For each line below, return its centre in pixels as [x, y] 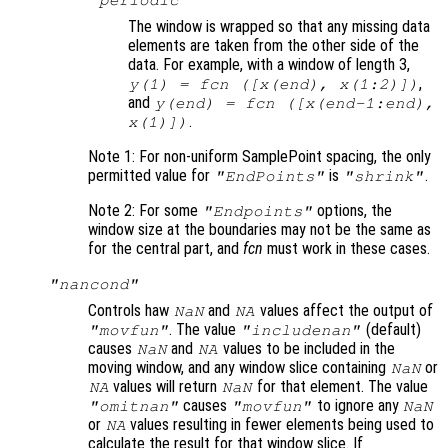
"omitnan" [133, 406]
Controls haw [130, 311]
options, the [353, 211]
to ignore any [357, 406]
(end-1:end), [374, 103]
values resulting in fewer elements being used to [280, 425]
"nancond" [93, 284]
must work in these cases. [346, 249]
